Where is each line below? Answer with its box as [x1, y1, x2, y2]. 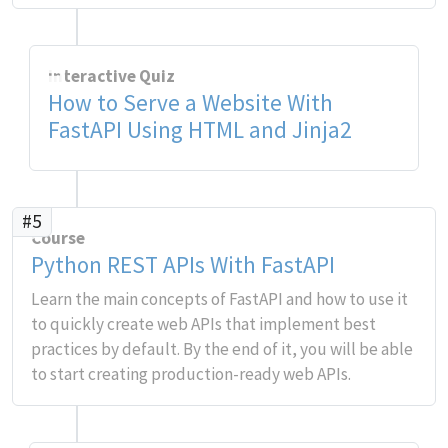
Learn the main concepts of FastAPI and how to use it [31, 288, 408, 310]
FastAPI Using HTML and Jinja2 [47, 115, 352, 144]
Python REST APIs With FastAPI [31, 250, 335, 279]
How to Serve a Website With [47, 88, 333, 117]
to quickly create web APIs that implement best [31, 313, 376, 335]
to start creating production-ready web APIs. [31, 363, 351, 385]
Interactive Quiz [47, 65, 175, 87]
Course [31, 227, 85, 249]
